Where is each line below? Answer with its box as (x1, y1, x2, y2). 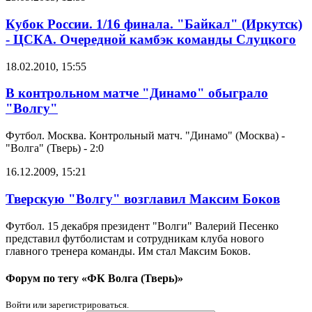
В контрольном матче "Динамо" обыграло (6, 86, 268, 101)
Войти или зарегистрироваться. (6, 299, 129, 311)
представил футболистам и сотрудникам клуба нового (6, 232, 264, 244)
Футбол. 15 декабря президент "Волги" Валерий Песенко (6, 219, 279, 232)
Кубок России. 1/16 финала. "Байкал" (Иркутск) (6, 16, 302, 31)
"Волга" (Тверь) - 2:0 (6, 142, 104, 155)
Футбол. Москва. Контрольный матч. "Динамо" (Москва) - (6, 130, 285, 142)
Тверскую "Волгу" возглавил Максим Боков (6, 191, 280, 206)
